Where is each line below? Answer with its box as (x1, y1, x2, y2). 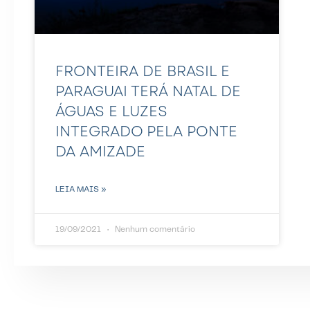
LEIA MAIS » (55, 185, 107, 193)
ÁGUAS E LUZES (55, 100, 167, 122)
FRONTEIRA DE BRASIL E (55, 60, 230, 82)
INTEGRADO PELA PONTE (55, 120, 237, 142)
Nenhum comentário (113, 225, 195, 233)
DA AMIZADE (55, 140, 145, 162)
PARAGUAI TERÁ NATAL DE (55, 80, 241, 102)
